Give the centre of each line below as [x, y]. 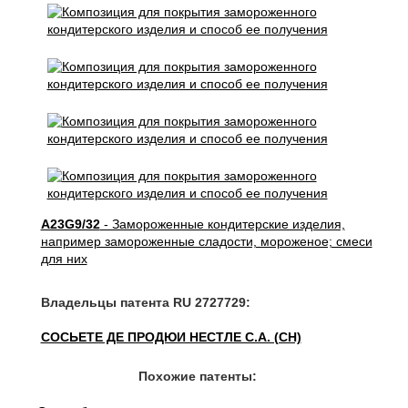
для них [64, 259]
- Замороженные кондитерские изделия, [222, 224]
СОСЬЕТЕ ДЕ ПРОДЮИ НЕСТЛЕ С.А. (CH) [171, 337]
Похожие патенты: [197, 376]
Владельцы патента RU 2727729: [145, 302]
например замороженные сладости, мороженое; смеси [206, 241]
